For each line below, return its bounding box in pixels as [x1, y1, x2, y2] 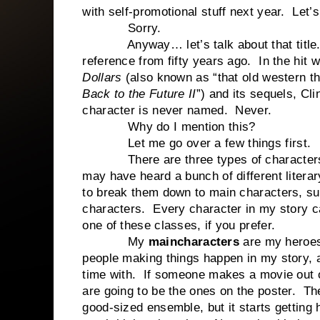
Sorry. [82, 21, 161, 35]
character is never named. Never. [82, 104, 276, 117]
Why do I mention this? [82, 120, 256, 134]
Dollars [82, 71, 122, 84]
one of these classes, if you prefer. [82, 219, 276, 232]
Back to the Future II [82, 87, 196, 101]
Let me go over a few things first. [82, 136, 311, 150]
